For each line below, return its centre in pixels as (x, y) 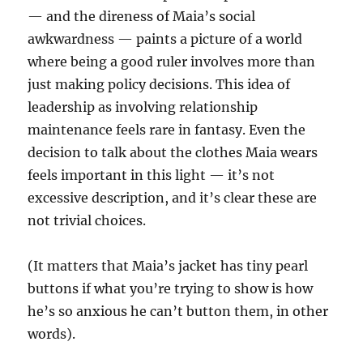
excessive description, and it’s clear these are (173, 198)
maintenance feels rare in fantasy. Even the (167, 130)
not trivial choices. (87, 220)
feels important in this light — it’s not (152, 175)
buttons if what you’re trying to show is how (171, 288)
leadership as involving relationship (143, 107)
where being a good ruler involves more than (172, 62)
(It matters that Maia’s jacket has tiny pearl (168, 266)
